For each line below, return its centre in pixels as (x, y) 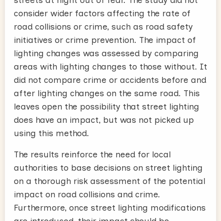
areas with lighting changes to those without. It (110, 66)
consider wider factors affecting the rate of (102, 13)
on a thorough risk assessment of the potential (110, 181)
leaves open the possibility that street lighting (107, 106)
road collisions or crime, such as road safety (103, 26)
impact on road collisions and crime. (87, 194)
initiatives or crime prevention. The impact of (105, 40)
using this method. (52, 133)
